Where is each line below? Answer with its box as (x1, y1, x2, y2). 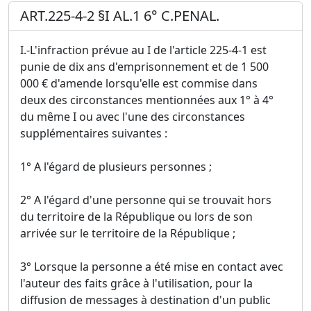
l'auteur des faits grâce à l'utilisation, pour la (20, 275, 253, 291)
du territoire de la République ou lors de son (20, 208, 253, 224)
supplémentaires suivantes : (20, 125, 167, 141)
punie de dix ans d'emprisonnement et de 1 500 (20, 58, 269, 74)
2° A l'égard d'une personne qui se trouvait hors (20, 192, 271, 208)
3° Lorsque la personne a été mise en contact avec (20, 258, 283, 274)
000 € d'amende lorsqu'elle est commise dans (20, 75, 258, 91)
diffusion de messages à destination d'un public (20, 292, 271, 308)
